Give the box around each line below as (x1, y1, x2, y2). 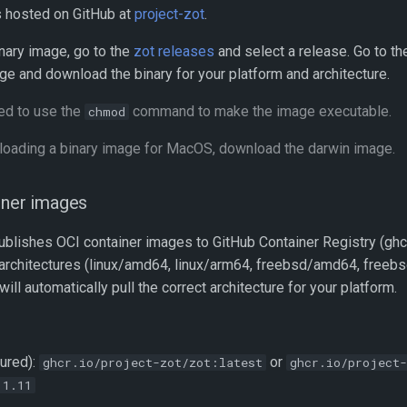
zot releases (134, 43, 214, 60)
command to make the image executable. (129, 103, 392, 120)
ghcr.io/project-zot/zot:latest (43, 354, 263, 371)
